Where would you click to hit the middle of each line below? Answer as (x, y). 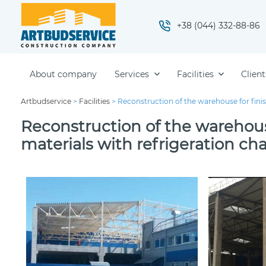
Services (132, 74)
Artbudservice (46, 101)
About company (63, 74)
